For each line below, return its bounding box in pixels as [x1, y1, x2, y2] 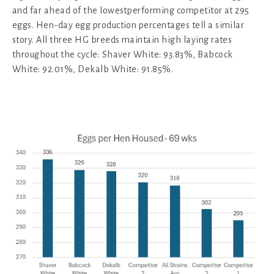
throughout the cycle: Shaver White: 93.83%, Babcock [12, 49, 233, 59]
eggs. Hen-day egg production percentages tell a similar [12, 20, 245, 30]
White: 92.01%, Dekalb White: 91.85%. [12, 64, 174, 74]
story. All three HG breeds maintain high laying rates [12, 34, 232, 45]
